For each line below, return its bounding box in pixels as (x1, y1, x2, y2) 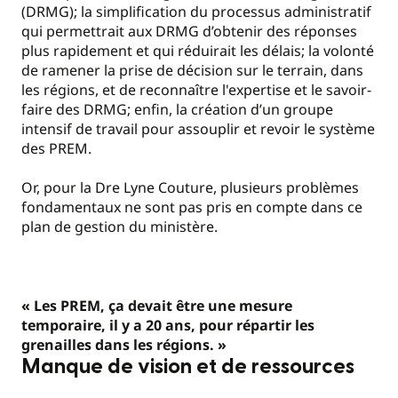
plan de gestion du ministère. (21, 217, 218, 237)
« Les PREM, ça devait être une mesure (21, 295, 292, 315)
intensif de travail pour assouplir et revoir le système (21, 118, 375, 139)
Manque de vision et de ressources (21, 355, 354, 378)
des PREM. (21, 138, 92, 158)
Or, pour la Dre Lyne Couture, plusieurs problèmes (21, 178, 359, 198)
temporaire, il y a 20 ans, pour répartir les (21, 314, 314, 335)
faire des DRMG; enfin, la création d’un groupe (21, 99, 333, 119)
